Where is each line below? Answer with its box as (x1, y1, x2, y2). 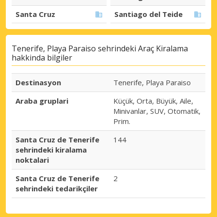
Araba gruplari (15, 95, 68, 106)
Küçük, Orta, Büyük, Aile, (113, 95, 193, 106)
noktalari (15, 155, 49, 165)
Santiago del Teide (114, 9, 183, 19)
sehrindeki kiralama (15, 144, 87, 155)
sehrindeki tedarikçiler (15, 183, 98, 193)
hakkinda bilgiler (12, 52, 72, 63)
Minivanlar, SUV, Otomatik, (113, 106, 201, 116)
